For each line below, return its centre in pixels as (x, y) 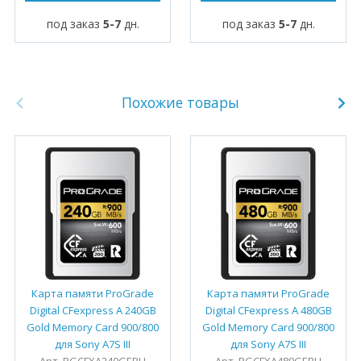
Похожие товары (180, 103)
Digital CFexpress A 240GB (93, 311)
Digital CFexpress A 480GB (268, 311)
